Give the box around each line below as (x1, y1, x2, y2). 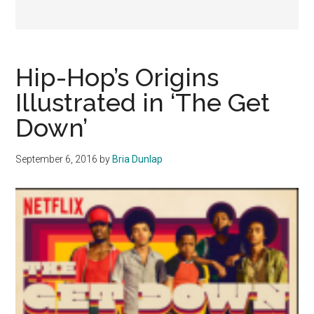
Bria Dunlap (112, 153, 163, 165)
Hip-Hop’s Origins (15, 62, 219, 93)
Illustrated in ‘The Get (15, 88, 271, 118)
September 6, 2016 (15, 153, 98, 165)
